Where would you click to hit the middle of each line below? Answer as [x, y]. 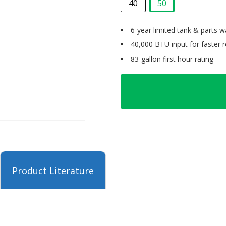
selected [177, 18]
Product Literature [53, 171]
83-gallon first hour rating [172, 59]
